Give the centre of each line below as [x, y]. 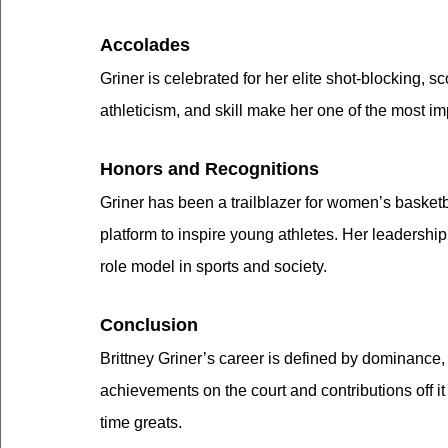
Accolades [145, 45]
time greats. [141, 423]
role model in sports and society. [213, 267]
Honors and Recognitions [209, 169]
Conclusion [149, 325]
